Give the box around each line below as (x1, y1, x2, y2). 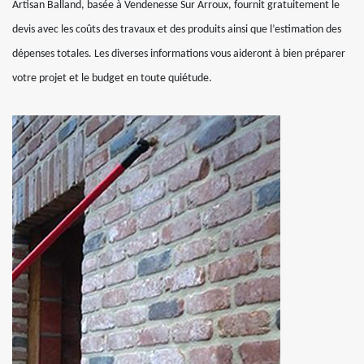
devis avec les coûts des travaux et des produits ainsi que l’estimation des (12, 24, 341, 36)
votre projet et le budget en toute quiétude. (12, 72, 212, 84)
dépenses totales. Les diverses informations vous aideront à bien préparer (12, 48, 345, 60)
